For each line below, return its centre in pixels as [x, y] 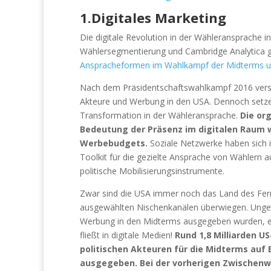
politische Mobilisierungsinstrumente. [152, 171]
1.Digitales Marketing [155, 17]
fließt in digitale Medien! [127, 235]
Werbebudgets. [115, 143]
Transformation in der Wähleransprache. [160, 115]
